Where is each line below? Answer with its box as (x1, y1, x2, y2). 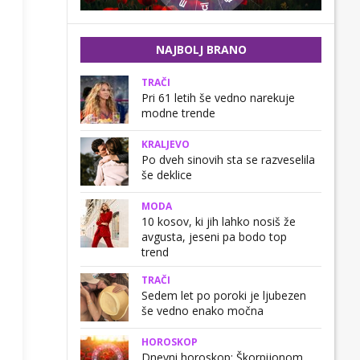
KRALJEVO (141, 137, 190, 151)
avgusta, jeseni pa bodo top (141, 229, 287, 244)
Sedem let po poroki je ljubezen (141, 288, 306, 303)
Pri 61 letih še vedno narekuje (141, 90, 295, 105)
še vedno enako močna (141, 303, 264, 318)
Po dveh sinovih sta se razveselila (141, 152, 315, 167)
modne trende (141, 105, 215, 121)
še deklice (141, 167, 192, 182)
